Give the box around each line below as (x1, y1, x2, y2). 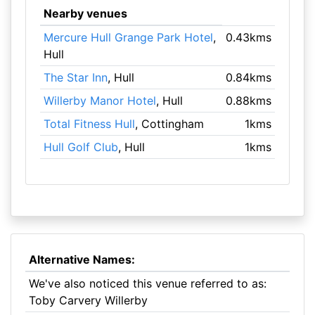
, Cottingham (134, 117, 204, 131)
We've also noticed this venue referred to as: (28, 276, 266, 290)
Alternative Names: (28, 252, 135, 266)
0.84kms (226, 70, 272, 84)
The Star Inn (43, 70, 108, 84)
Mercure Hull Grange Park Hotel (43, 30, 213, 44)
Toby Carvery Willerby (28, 293, 148, 307)
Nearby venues (43, 6, 127, 20)
